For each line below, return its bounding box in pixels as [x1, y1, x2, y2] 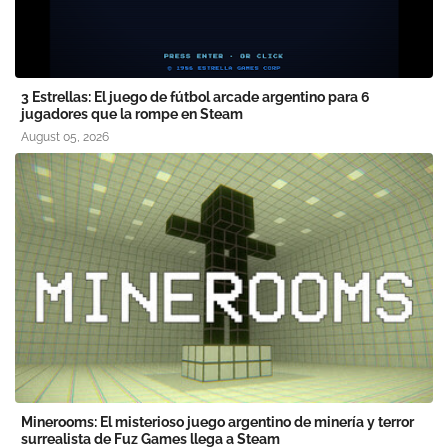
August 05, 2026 [21, 130, 109, 145]
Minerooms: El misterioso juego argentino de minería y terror [21, 414, 414, 431]
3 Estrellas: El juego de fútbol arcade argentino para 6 [21, 89, 370, 106]
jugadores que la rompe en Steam [21, 106, 243, 123]
